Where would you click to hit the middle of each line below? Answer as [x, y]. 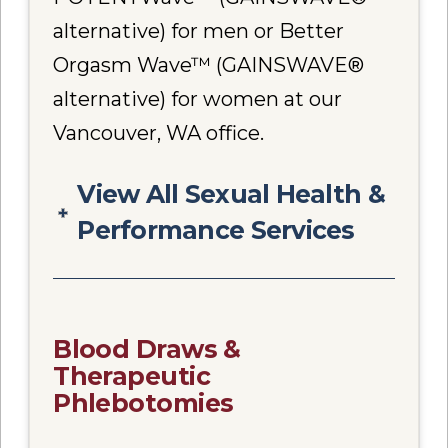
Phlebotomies [143, 403]
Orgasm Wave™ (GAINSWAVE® [209, 65]
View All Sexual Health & [231, 194]
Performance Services [216, 230]
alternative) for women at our [198, 99]
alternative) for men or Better [199, 31]
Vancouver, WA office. [159, 133]
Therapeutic [132, 376]
